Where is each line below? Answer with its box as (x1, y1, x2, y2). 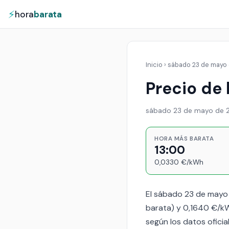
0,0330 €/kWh (154, 157, 203, 167)
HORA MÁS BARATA (154, 134, 214, 143)
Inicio (146, 60, 163, 69)
